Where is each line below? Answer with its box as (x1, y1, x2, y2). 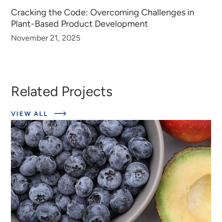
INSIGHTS (66, 124, 104, 132)
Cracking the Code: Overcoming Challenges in (11, 6, 195, 18)
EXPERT (66, 117, 96, 125)
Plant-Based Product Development (11, 18, 149, 29)
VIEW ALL (11, 110, 51, 118)
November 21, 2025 (11, 33, 81, 43)
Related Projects (11, 83, 113, 100)
